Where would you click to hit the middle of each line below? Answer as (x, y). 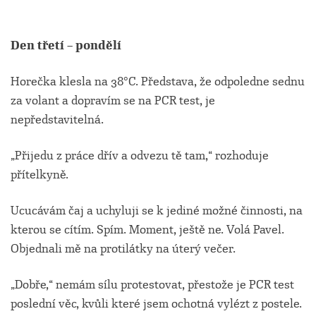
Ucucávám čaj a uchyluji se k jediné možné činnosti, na (157, 211)
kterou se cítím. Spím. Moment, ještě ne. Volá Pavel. (147, 230)
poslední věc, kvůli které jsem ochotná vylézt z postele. (156, 304)
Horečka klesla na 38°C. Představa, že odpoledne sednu (158, 81)
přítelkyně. (39, 175)
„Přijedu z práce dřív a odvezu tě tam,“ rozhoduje (140, 156)
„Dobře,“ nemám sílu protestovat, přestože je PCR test (152, 285)
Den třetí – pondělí (66, 45)
